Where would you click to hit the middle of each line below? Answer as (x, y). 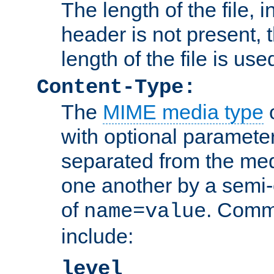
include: (97, 236)
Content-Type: (116, 87)
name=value (145, 211)
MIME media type (183, 112)
